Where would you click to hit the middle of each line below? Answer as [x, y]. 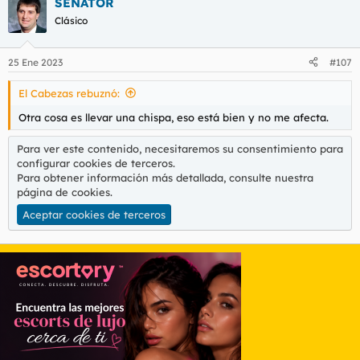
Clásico [71, 20]
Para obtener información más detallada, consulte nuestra [165, 178]
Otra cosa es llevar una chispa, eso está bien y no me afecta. [174, 117]
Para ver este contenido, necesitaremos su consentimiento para [180, 149]
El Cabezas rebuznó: [69, 93]
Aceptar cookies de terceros [94, 215]
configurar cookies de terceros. [96, 163]
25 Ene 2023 [35, 62]
